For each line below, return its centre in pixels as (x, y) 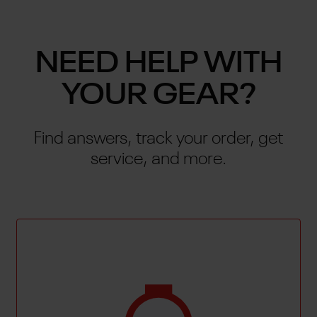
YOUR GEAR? (158, 96)
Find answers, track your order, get (158, 139)
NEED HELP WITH (158, 64)
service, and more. (158, 159)
